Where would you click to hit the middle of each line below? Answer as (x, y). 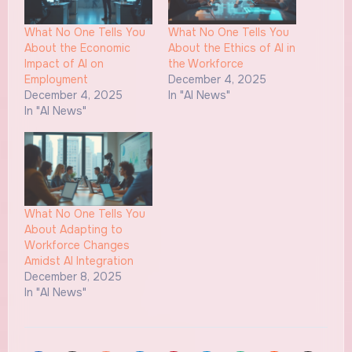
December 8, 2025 (73, 276)
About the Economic (77, 48)
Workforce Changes (77, 245)
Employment (56, 80)
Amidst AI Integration (79, 260)
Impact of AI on (64, 64)
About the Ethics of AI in (232, 48)
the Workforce (206, 64)
